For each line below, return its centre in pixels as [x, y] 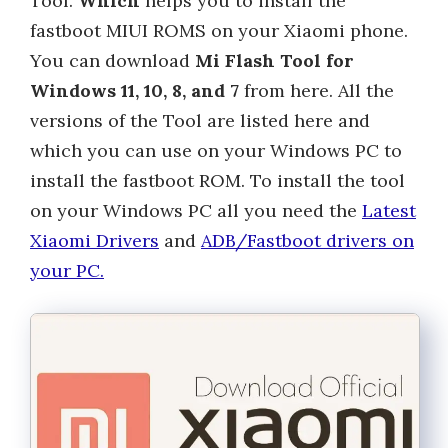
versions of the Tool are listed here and [200, 120]
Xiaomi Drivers [94, 240]
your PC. [67, 270]
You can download [112, 60]
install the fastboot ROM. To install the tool [217, 180]
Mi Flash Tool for [274, 60]
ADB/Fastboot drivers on [307, 240]
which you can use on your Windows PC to [216, 150]
